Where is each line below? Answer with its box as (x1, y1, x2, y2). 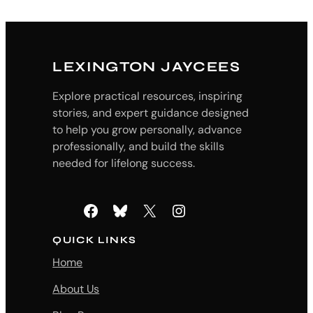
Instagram (169, 198, 184, 221)
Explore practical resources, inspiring (52, 89, 243, 104)
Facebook (81, 198, 90, 221)
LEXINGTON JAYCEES (52, 58, 240, 76)
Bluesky (110, 198, 120, 221)
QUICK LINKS (52, 233, 137, 246)
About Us (52, 282, 100, 297)
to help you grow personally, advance (52, 122, 242, 138)
